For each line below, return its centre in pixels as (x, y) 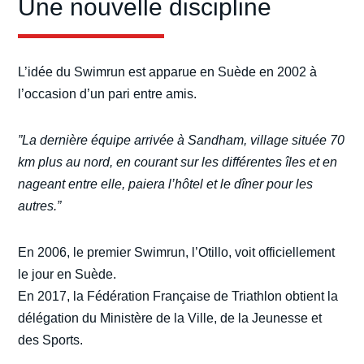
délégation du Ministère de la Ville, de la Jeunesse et (170, 318)
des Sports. (51, 340)
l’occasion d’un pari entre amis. (108, 94)
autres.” (40, 206)
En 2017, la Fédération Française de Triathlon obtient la (178, 297)
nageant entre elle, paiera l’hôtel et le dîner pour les (166, 184)
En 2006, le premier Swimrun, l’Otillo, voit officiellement (177, 253)
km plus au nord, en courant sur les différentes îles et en (178, 162)
